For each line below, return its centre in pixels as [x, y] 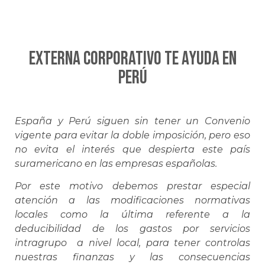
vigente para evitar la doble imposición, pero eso [132, 135]
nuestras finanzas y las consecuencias [132, 257]
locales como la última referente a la [132, 215]
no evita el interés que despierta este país [132, 149]
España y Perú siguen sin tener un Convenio [132, 121]
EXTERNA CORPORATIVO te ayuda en [132, 59]
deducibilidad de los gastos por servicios [132, 229]
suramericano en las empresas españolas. [116, 163]
